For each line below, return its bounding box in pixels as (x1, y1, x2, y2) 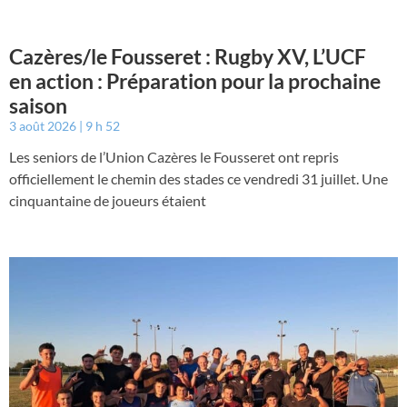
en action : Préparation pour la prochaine (9, 67, 381, 94)
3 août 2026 (9, 117, 79, 134)
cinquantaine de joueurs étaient (9, 191, 206, 209)
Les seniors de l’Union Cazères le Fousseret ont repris (9, 147, 339, 165)
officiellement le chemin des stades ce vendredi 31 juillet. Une (9, 169, 388, 187)
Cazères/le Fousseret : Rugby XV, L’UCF (9, 43, 366, 69)
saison (9, 92, 67, 118)
